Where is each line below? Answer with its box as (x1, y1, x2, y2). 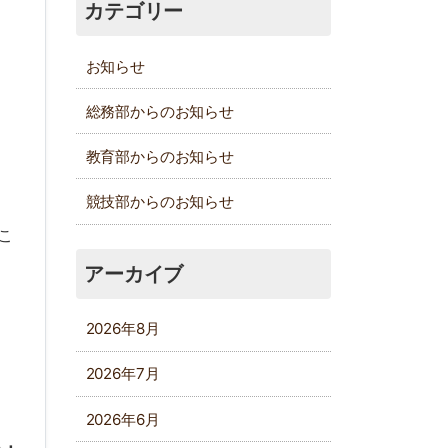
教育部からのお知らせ (85, 146, 234, 166)
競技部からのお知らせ (85, 192, 234, 212)
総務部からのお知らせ (85, 101, 234, 121)
